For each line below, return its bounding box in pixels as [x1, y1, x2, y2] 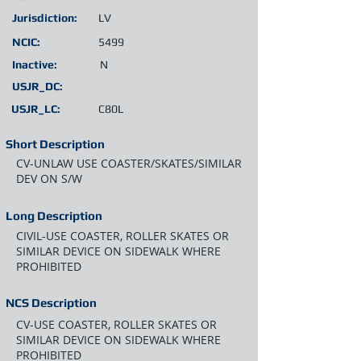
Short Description [6, 137, 105, 151]
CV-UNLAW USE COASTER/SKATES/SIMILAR [16, 156, 242, 171]
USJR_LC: [11, 102, 60, 115]
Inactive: [12, 58, 57, 71]
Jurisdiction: [12, 11, 77, 24]
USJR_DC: [12, 80, 63, 93]
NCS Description [6, 296, 97, 309]
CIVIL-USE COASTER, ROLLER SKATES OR [16, 228, 229, 243]
